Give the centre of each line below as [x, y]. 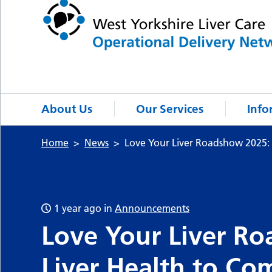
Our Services [170, 109]
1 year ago [77, 209]
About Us [67, 109]
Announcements [152, 209]
